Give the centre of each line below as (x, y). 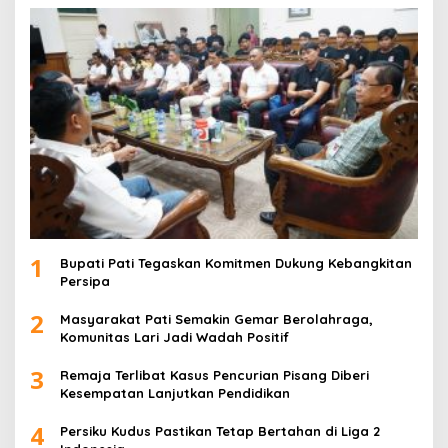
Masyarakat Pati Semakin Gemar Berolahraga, (216, 318)
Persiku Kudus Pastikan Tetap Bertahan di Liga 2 (220, 430)
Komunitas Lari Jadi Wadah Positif (174, 336)
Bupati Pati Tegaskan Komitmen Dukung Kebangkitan (236, 262)
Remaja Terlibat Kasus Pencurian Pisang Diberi (214, 374)
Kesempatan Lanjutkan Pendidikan (175, 392)
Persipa (85, 280)
